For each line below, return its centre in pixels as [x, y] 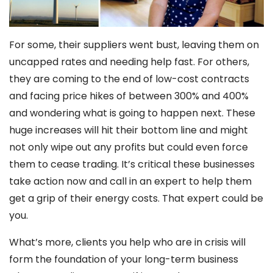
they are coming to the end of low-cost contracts [129, 79]
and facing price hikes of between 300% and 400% [129, 96]
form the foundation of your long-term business [124, 259]
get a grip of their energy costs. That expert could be [136, 198]
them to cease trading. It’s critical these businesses [132, 164]
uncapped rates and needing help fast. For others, [129, 62]
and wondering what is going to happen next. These [132, 113]
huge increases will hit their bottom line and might [129, 130]
